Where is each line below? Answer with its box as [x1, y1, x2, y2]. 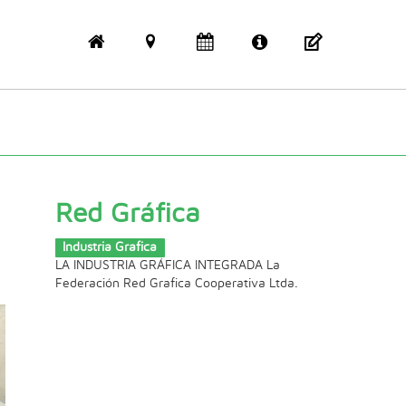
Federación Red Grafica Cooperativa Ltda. [54, 276, 298, 290]
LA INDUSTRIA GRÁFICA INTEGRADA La [54, 258, 280, 272]
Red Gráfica [54, 199, 200, 227]
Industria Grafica [63, 240, 158, 254]
